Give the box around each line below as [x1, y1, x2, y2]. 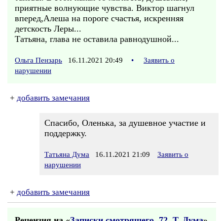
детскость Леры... [15, 24, 81, 34]
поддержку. [44, 128, 87, 138]
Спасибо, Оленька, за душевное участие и [44, 118, 206, 128]
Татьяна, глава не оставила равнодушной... [15, 34, 179, 44]
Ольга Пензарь [15, 56, 62, 64]
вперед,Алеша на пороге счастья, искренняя [15, 13, 184, 23]
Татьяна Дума [44, 150, 89, 158]
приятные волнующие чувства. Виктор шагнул [15, 3, 194, 13]
